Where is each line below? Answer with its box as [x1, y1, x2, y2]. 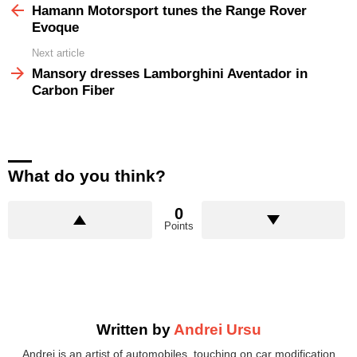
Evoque [32, 20, 79, 35]
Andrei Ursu [173, 320, 261, 338]
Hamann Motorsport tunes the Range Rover [32, 3, 307, 18]
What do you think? [8, 166, 166, 185]
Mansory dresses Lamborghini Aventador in [32, 65, 308, 81]
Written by [96, 320, 174, 338]
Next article [32, 47, 84, 59]
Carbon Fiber [32, 82, 115, 98]
